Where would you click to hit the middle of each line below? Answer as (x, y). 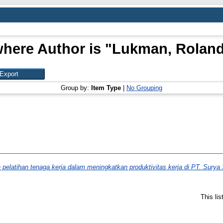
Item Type (106, 88)
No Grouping (144, 88)
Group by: (76, 88)
